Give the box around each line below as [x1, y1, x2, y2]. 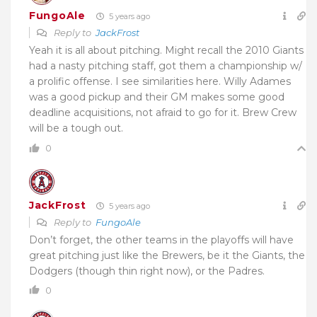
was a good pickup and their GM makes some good [29, 90, 284, 103]
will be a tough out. [29, 121, 123, 134]
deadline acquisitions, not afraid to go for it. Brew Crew [29, 105, 296, 119]
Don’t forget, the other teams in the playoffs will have [29, 233, 294, 246]
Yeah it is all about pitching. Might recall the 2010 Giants [29, 43, 304, 57]
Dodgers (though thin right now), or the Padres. [29, 264, 265, 277]
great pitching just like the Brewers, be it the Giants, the [29, 248, 305, 262]
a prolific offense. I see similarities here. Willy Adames [29, 74, 291, 88]
